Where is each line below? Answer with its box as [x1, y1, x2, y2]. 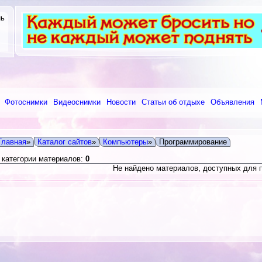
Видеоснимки [53, 98, 101, 106]
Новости [106, 98, 136, 106]
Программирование [158, 137, 227, 146]
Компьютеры [102, 137, 148, 146]
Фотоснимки [5, 98, 47, 106]
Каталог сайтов [37, 137, 92, 146]
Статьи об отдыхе [142, 98, 205, 106]
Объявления [211, 98, 254, 106]
